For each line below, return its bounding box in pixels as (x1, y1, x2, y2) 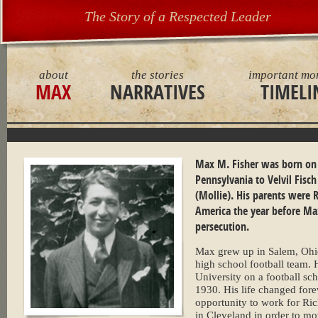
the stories (131, 68, 184, 82)
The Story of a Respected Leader (84, 9, 271, 24)
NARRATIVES (110, 78, 205, 106)
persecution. (195, 219, 249, 234)
